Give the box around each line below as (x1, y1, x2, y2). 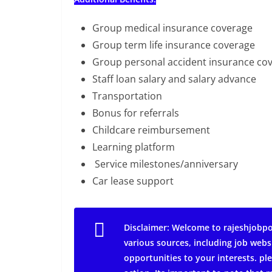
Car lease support (92, 174, 174, 188)
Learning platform (92, 140, 175, 154)
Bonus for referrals (92, 106, 179, 120)
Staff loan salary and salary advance (92, 72, 256, 86)
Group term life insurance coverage (92, 38, 255, 52)
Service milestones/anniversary (92, 157, 238, 171)
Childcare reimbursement (92, 123, 210, 137)
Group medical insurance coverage (92, 21, 253, 35)
